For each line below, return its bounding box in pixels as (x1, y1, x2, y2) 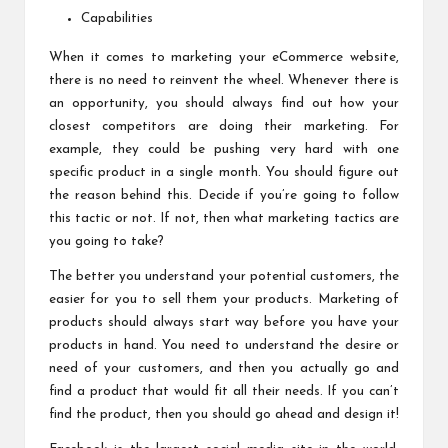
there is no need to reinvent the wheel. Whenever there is (49, 73, 399, 87)
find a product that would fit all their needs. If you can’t (49, 384, 399, 398)
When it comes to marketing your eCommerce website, (49, 50, 399, 64)
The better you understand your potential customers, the (49, 269, 399, 283)
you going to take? (49, 234, 164, 248)
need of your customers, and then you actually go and (49, 361, 399, 375)
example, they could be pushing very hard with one (49, 142, 399, 156)
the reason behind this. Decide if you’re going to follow (49, 188, 399, 202)
